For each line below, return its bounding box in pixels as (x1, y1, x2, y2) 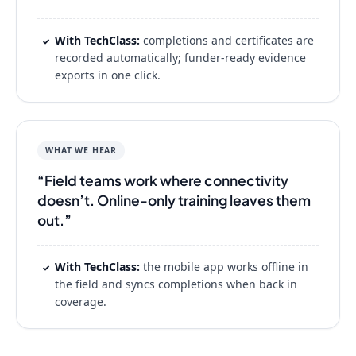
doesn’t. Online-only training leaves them (37, 192, 311, 209)
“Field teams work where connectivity (37, 172, 288, 189)
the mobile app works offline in (140, 259, 308, 274)
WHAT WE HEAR (45, 145, 118, 156)
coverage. (55, 294, 106, 309)
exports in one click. (55, 68, 161, 83)
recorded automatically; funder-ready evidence (55, 50, 306, 65)
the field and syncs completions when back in (55, 277, 297, 292)
